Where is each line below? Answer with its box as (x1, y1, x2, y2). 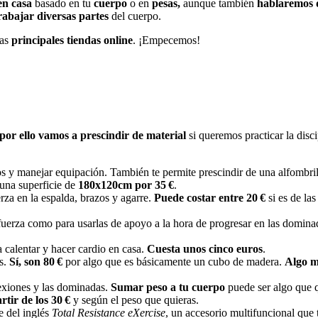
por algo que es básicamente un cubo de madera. (62, 255, 285, 268)
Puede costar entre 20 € (154, 191, 265, 204)
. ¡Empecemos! (133, 34, 200, 47)
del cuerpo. (111, 10, 161, 23)
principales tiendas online (11, 34, 133, 47)
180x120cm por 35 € (78, 178, 174, 191)
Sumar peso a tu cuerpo (111, 280, 225, 293)
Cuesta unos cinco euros (147, 242, 263, 255)
